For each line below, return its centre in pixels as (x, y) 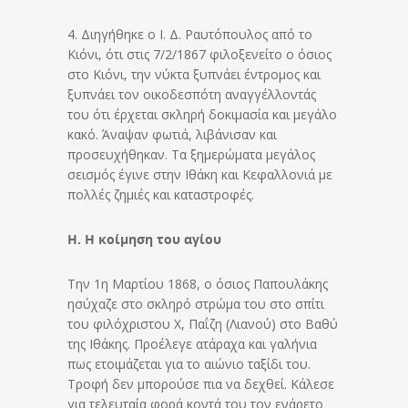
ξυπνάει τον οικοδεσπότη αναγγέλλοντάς (192, 94)
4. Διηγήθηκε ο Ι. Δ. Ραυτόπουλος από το (190, 34)
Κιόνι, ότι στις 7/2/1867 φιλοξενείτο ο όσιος (199, 54)
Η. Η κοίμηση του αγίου (144, 239)
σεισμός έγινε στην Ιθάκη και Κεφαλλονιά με (200, 174)
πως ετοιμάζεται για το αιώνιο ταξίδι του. (189, 363)
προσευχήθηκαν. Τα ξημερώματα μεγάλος (191, 154)
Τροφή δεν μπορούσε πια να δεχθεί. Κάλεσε (201, 383)
